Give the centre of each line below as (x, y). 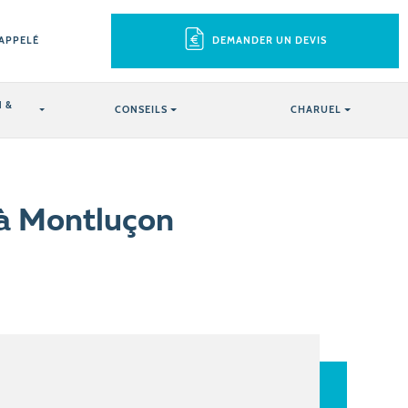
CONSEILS (142, 109)
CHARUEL (316, 109)
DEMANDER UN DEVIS (270, 40)
